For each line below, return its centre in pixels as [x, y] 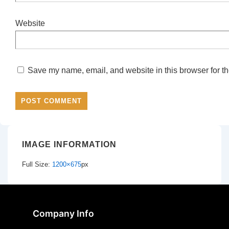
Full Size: [37, 165]
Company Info [63, 214]
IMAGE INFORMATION [69, 144]
